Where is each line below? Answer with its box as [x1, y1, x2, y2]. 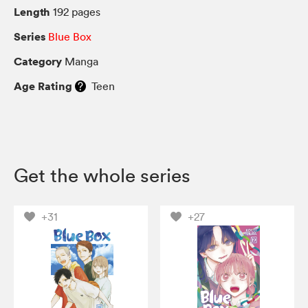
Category [14, 53, 62, 69]
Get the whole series [14, 163, 190, 187]
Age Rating [14, 78, 72, 93]
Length [14, 3, 50, 19]
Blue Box [48, 29, 91, 43]
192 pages [50, 4, 100, 19]
